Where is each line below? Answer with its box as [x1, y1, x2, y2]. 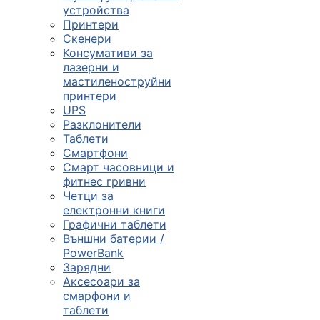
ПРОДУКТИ [208, 39, 270, 51]
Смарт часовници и [63, 160, 174, 174]
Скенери [63, 31, 111, 46]
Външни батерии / [63, 231, 164, 246]
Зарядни [63, 260, 111, 274]
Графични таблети [63, 217, 166, 231]
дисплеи [219, 169, 271, 184]
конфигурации [219, 77, 309, 92]
